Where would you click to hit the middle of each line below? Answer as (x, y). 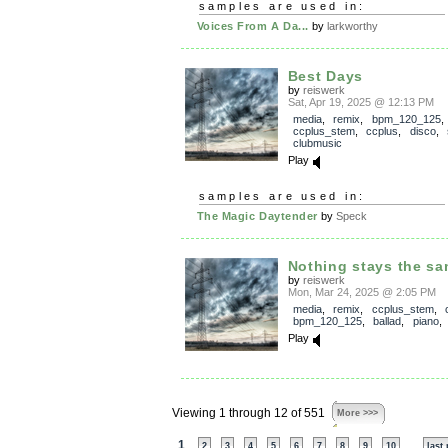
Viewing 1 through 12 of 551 (248, 412)
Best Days (325, 76)
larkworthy (352, 26)
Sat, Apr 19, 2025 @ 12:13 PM (360, 102)
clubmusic (317, 143)
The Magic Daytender (257, 216)
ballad (387, 321)
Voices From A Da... (252, 26)
